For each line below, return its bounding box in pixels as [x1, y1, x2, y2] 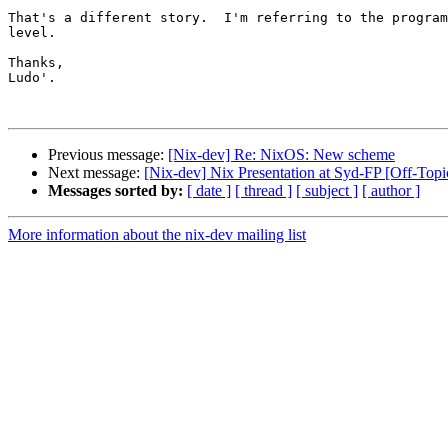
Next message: [48, 164, 144, 182]
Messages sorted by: [48, 182, 183, 200]
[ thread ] [235, 182, 292, 200]
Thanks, [8, 55, 64, 71]
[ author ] [362, 182, 420, 200]
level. [8, 25, 56, 41]
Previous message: [48, 146, 168, 164]
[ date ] [187, 182, 231, 200]
